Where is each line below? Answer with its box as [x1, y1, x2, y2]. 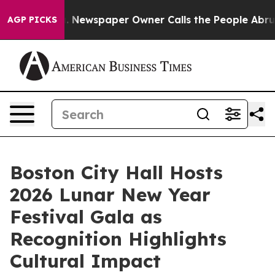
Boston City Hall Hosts [10, 161, 223, 184]
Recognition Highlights [10, 227, 227, 250]
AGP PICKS [7, 14, 57, 25]
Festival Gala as [10, 205, 162, 228]
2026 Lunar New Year [10, 183, 211, 206]
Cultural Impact [10, 249, 161, 273]
